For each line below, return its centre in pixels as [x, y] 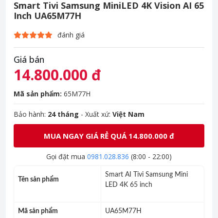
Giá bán [29, 60]
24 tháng [63, 114]
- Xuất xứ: [96, 114]
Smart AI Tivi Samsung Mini [146, 175]
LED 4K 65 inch [129, 185]
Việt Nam [128, 114]
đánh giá [71, 35]
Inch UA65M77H [47, 16]
